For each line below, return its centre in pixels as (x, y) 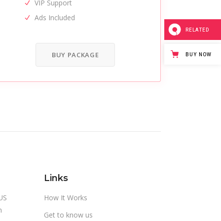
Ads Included (55, 18)
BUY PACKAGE (75, 55)
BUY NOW (199, 55)
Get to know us (68, 215)
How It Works (65, 198)
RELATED (197, 30)
